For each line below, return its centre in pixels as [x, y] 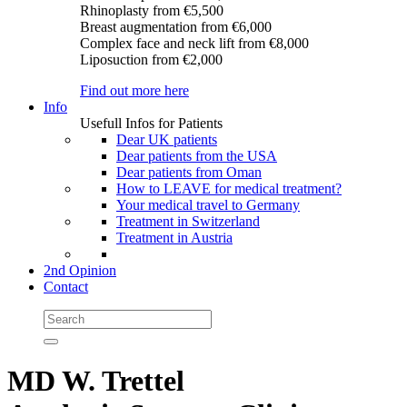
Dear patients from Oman [189, 172]
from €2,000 [187, 60]
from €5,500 [188, 10]
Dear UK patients [167, 139]
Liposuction [116, 60]
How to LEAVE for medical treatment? [229, 189]
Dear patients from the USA [197, 156]
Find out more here [134, 90]
